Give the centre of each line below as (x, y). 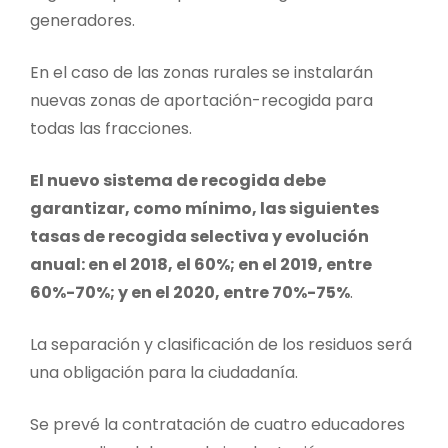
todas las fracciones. (111, 128)
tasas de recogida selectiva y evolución (199, 236)
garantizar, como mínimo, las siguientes (204, 208)
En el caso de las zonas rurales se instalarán (201, 72)
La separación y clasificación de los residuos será (221, 344)
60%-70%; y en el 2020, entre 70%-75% (190, 292)
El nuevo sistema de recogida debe (178, 180)
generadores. (82, 20)
